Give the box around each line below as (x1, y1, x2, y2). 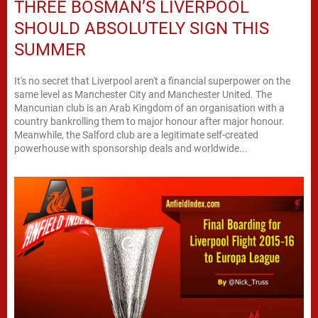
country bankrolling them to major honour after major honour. (14, 116, 285, 128)
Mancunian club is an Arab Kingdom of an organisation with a (14, 102, 285, 114)
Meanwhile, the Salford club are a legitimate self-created (14, 129, 258, 141)
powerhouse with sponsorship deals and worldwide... (14, 143, 248, 155)
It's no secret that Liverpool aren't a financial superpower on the (14, 75, 290, 87)
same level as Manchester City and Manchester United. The (14, 89, 272, 101)
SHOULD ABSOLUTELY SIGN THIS (14, 18, 269, 39)
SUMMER (14, 40, 86, 60)
